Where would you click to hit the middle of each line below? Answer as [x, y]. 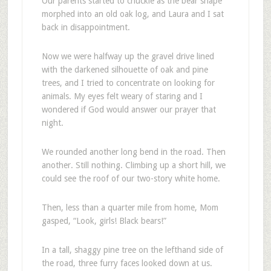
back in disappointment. [86, 27]
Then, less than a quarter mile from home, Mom [130, 207]
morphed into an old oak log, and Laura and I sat [132, 14]
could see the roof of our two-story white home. [131, 178]
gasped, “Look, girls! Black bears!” [104, 221]
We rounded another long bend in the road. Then [133, 152]
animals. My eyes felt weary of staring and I [122, 96]
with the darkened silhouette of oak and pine [125, 70]
